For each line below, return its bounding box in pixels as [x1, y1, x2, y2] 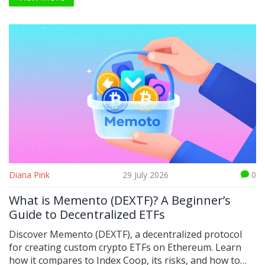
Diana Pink [9, 169, 50, 181]
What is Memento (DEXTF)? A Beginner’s [9, 192, 231, 209]
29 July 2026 [122, 169, 169, 181]
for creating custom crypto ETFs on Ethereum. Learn [9, 241, 241, 254]
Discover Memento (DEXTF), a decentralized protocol [9, 228, 242, 241]
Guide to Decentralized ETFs [9, 206, 165, 223]
